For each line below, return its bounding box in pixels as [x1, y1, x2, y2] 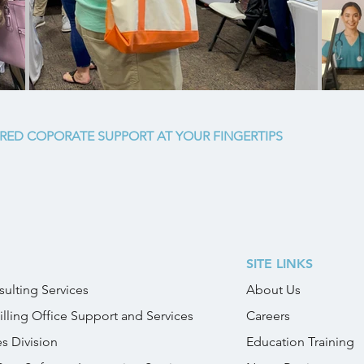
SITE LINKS [246, 256, 313, 271]
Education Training [246, 334, 354, 349]
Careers [246, 308, 290, 323]
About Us [246, 282, 301, 297]
